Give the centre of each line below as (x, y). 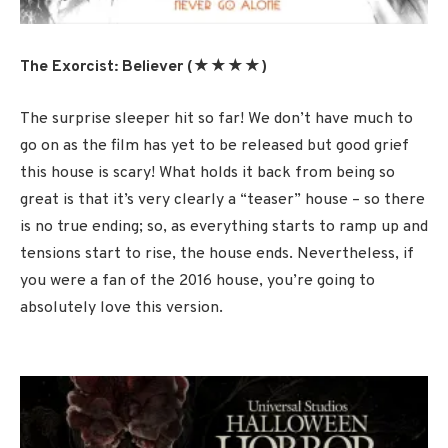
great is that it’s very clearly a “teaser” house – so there (222, 199)
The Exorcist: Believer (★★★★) (143, 67)
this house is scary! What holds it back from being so (207, 172)
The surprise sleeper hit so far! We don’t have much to (216, 118)
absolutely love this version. (121, 307)
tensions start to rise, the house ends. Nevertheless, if (217, 253)
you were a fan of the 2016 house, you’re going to (197, 280)
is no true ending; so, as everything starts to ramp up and (224, 226)
